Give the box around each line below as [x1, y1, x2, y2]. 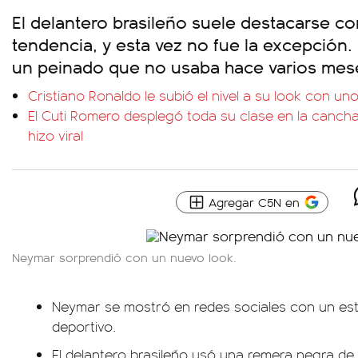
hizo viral [28, 125, 83, 145]
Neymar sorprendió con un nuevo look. [12, 249, 237, 265]
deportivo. [52, 316, 116, 336]
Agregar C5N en [209, 193, 300, 210]
